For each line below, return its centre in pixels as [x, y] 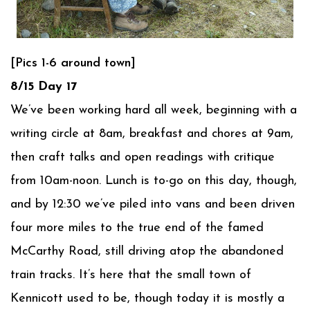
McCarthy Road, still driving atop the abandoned [147, 252]
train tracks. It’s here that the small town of [131, 275]
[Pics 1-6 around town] [73, 63]
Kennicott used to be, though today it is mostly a [147, 299]
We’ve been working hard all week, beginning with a [154, 110]
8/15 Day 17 [44, 87]
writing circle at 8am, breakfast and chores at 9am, [152, 134]
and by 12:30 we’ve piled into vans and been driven [153, 204]
